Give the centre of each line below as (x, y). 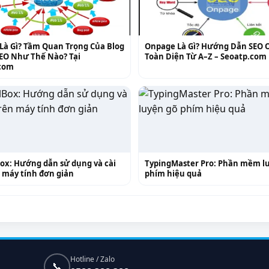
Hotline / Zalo (93, 259)
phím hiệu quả (173, 173)
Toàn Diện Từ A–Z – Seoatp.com (206, 56)
